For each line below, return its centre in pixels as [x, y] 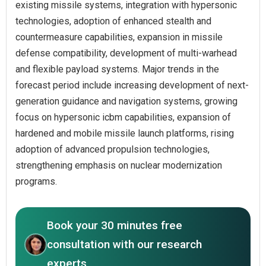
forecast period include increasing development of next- [132, 85]
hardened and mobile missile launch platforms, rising [125, 133]
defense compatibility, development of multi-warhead [126, 53]
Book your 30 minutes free [115, 225]
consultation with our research [124, 244]
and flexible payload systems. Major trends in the [117, 69]
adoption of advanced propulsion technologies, [113, 149]
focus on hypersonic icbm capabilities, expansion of [123, 117]
